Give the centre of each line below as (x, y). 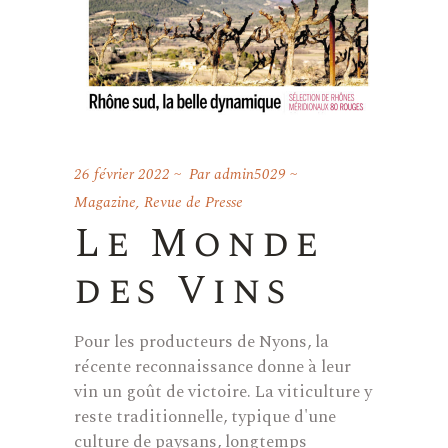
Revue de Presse (193, 202)
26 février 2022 (122, 174)
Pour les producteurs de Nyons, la (201, 341)
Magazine (105, 202)
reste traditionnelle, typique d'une (205, 416)
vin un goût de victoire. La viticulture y (223, 391)
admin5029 (250, 174)
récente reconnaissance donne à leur (212, 366)
